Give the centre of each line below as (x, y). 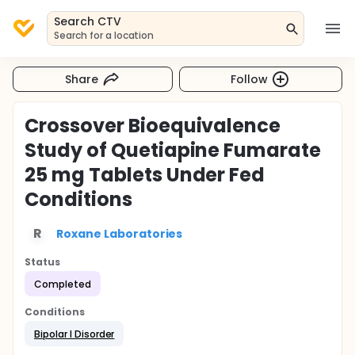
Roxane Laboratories (120, 233)
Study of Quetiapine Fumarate (173, 150)
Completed (63, 284)
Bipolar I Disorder (74, 334)
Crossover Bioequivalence (153, 126)
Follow (250, 79)
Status (42, 262)
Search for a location (104, 35)
